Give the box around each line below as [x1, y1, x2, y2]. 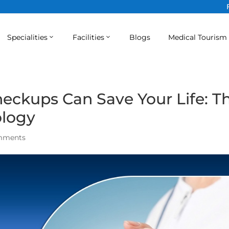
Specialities [7, 32, 48, 42]
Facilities [72, 32, 104, 42]
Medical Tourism [168, 32, 227, 42]
